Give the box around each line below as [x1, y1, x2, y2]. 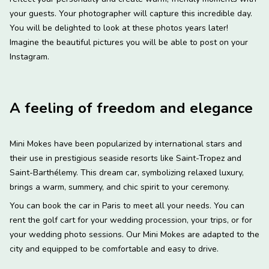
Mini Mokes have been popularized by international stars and [10, 138, 242, 150]
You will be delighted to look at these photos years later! [10, 22, 228, 34]
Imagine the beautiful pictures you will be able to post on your [10, 36, 248, 48]
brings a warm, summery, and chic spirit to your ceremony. [10, 181, 229, 193]
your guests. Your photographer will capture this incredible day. [10, 7, 252, 19]
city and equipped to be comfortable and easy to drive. [10, 243, 219, 255]
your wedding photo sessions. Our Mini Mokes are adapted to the [10, 228, 259, 240]
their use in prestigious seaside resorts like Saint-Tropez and [10, 152, 241, 164]
